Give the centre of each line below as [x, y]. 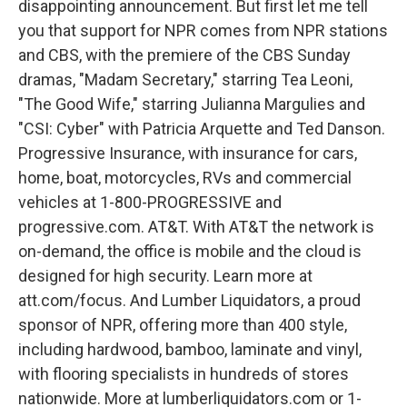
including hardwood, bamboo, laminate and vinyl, [190, 349]
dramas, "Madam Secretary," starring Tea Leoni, [185, 79]
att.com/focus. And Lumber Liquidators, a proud [189, 300]
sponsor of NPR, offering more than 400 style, [183, 325]
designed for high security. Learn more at [165, 276]
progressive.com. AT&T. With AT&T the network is [196, 227]
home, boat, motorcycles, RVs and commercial [185, 178]
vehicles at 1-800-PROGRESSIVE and [150, 202]
